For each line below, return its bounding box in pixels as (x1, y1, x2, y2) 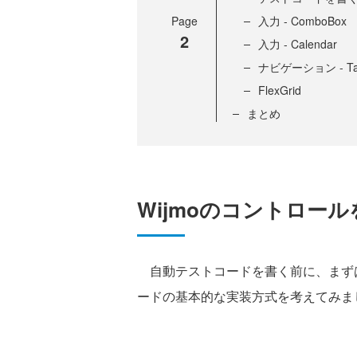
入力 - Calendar (258, 36, 337, 53)
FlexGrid (258, 82, 301, 99)
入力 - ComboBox (258, 13, 347, 29)
